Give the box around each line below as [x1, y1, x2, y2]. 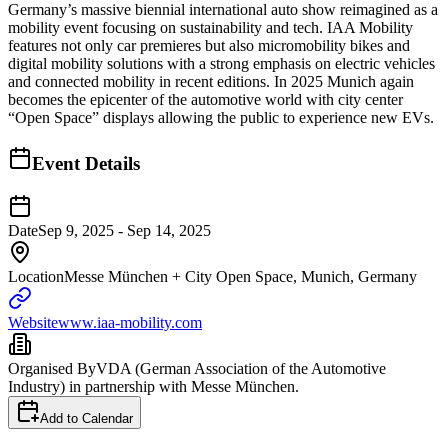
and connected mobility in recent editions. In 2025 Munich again [8, 73, 414, 91]
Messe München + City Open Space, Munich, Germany [64, 267, 417, 285]
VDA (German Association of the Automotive [96, 359, 386, 377]
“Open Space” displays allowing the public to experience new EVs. [8, 109, 434, 127]
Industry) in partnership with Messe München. [8, 377, 299, 395]
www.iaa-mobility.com [58, 313, 202, 331]
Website [8, 313, 58, 331]
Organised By [8, 359, 96, 377]
